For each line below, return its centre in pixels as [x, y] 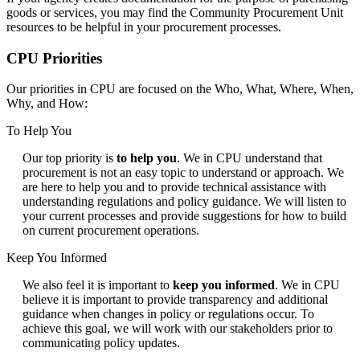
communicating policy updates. [101, 343]
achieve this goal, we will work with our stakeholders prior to [178, 329]
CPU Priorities [54, 58]
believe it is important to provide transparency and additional [175, 300]
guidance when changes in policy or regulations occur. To [168, 314]
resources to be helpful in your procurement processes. [144, 27]
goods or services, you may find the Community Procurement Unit [175, 12]
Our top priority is [70, 158]
